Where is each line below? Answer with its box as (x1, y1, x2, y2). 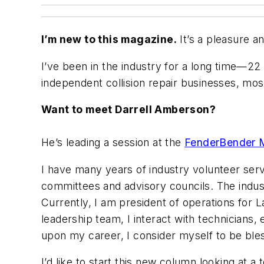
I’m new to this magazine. (41, 33, 177, 45)
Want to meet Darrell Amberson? (41, 103, 216, 116)
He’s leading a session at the (41, 136, 184, 149)
